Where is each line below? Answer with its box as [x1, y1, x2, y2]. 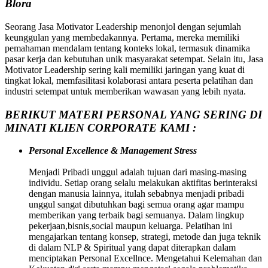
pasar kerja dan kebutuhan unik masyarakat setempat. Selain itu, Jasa [5, 53, 263, 64]
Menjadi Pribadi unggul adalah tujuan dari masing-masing [29, 167, 246, 178]
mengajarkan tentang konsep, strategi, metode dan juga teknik [29, 232, 261, 242]
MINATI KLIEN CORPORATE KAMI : [5, 121, 196, 134]
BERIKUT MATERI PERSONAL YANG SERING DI [5, 108, 262, 121]
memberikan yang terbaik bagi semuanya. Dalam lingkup [29, 210, 244, 221]
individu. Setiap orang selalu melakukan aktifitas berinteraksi [29, 178, 257, 188]
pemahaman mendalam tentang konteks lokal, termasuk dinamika [5, 42, 250, 53]
